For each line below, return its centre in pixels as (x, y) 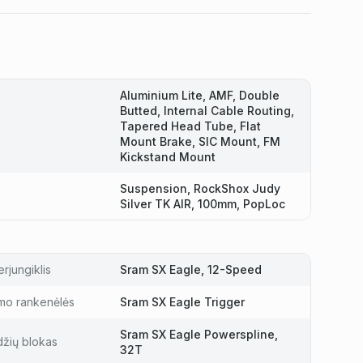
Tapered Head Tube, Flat (190, 126)
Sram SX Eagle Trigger (182, 302)
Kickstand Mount (167, 157)
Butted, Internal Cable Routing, (207, 111)
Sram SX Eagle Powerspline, (199, 334)
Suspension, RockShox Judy (200, 188)
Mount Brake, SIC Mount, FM (200, 141)
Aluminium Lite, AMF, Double (199, 95)
